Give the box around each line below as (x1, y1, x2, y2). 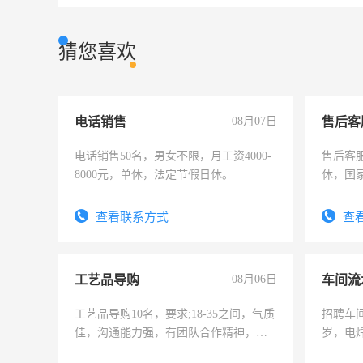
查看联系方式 (92, 211, 169, 224)
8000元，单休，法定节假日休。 (75, 169, 233, 181)
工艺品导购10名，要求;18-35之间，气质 (75, 308, 275, 320)
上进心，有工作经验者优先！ (75, 345, 222, 357)
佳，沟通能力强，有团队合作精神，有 (75, 327, 267, 339)
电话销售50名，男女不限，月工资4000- (75, 150, 271, 162)
